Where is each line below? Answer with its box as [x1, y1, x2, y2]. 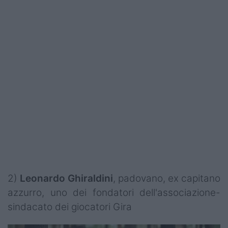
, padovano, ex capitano [113, 172, 220, 184]
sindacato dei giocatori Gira [8, 201, 132, 213]
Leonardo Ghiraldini [20, 172, 113, 184]
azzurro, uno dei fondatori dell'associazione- [8, 186, 220, 198]
